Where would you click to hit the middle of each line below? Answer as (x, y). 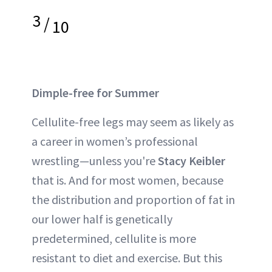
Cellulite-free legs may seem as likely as (133, 121)
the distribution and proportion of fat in (133, 199)
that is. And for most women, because (127, 180)
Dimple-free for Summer (95, 92)
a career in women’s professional (115, 141)
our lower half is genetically (102, 219)
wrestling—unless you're (95, 160)
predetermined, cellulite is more (114, 238)
